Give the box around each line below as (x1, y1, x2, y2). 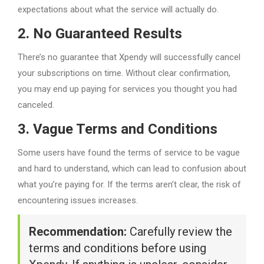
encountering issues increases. (18, 194, 138, 206)
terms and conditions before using (29, 240, 206, 255)
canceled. (18, 99, 54, 110)
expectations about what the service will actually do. (18, 4, 219, 15)
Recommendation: (29, 224, 127, 239)
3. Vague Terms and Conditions (18, 120, 217, 137)
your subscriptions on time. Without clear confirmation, (18, 67, 230, 78)
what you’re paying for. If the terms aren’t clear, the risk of (18, 179, 241, 190)
